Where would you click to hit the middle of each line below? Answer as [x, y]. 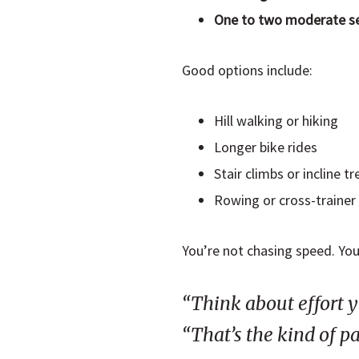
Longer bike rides [266, 147]
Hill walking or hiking [276, 121]
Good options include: [247, 71]
